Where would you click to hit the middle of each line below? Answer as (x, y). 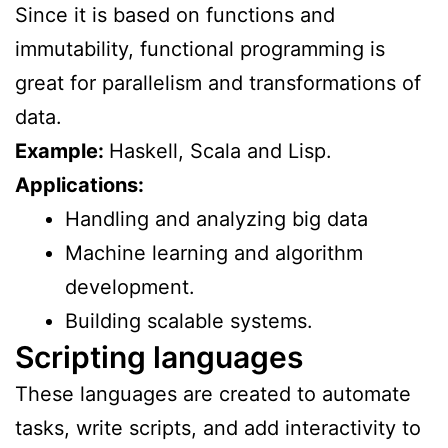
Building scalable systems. (189, 320)
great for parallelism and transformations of (218, 82)
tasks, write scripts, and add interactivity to (218, 427)
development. (130, 286)
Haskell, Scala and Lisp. (220, 150)
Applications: (79, 184)
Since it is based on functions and (175, 14)
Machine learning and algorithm (214, 252)
